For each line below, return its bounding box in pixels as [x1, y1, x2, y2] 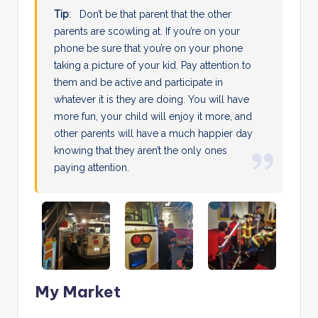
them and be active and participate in [54, 77, 224, 89]
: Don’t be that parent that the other [69, 9, 232, 21]
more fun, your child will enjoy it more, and [54, 111, 253, 123]
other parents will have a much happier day [54, 128, 253, 140]
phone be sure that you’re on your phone [54, 43, 243, 55]
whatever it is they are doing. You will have [54, 94, 250, 106]
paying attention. [54, 162, 130, 174]
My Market [35, 282, 121, 302]
